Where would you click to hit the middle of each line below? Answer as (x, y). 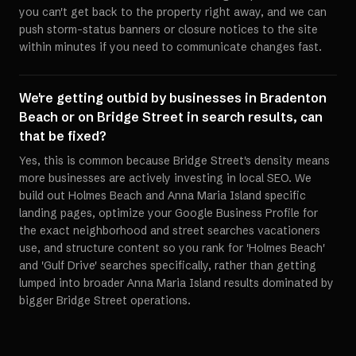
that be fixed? (63, 136)
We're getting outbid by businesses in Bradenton (173, 98)
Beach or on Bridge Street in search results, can (171, 117)
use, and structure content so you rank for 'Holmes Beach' (172, 248)
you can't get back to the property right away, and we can (173, 12)
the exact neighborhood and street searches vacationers (170, 230)
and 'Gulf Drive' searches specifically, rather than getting (168, 265)
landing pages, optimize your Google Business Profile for (168, 213)
